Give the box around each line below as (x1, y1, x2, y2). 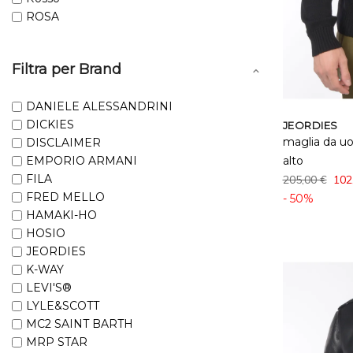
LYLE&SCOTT (26, 298, 99, 313)
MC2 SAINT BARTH (26, 316, 133, 331)
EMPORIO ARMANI (26, 153, 137, 168)
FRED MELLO (26, 189, 105, 204)
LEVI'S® (26, 280, 72, 295)
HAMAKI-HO (26, 207, 97, 222)
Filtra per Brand (12, 60, 121, 78)
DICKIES (26, 117, 74, 132)
